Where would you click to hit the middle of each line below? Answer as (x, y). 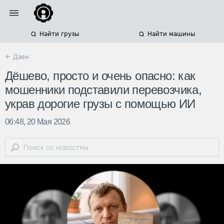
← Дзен (17, 56)
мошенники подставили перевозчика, (103, 90)
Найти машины (171, 34)
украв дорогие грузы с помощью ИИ (100, 104)
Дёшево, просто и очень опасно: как (100, 76)
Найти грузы (59, 34)
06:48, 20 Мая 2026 (38, 122)
